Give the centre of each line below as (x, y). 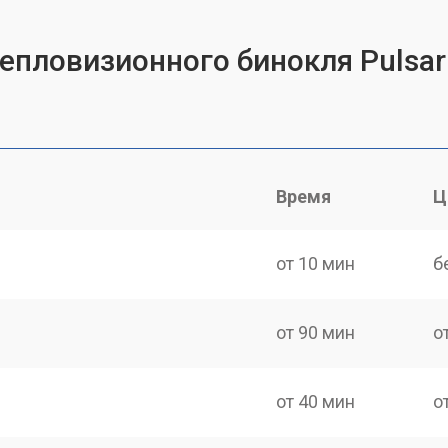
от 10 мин (316, 263)
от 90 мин (316, 332)
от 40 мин (316, 401)
